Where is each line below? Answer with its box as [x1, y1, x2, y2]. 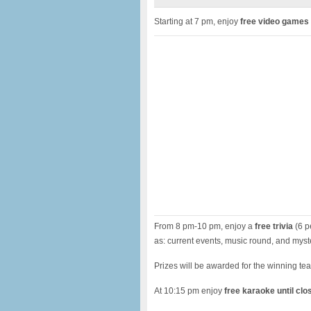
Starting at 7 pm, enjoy [154, 17, 240, 26]
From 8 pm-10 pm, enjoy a [154, 221, 253, 231]
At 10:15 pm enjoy [154, 286, 224, 296]
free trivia [253, 221, 293, 231]
